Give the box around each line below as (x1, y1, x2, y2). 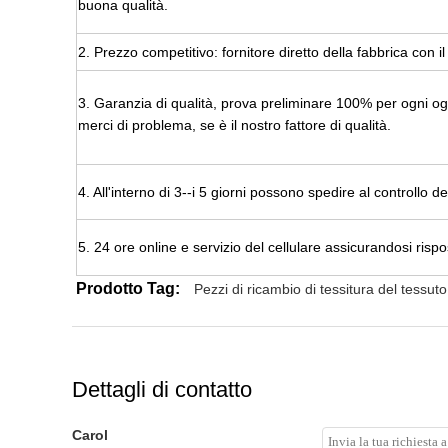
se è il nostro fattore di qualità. (196, 117, 391, 134)
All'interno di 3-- (93, 184, 192, 201)
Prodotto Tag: (76, 280, 180, 298)
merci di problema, (78, 117, 196, 134)
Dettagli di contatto (72, 377, 252, 403)
